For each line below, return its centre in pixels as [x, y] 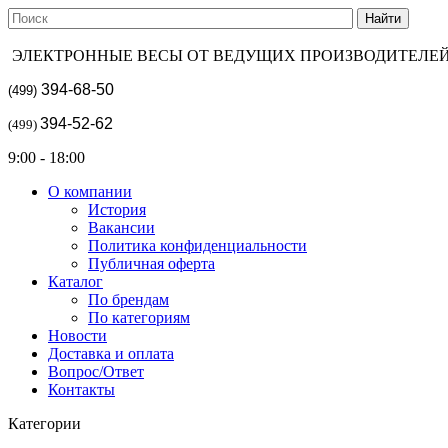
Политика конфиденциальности [197, 245]
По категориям [139, 317]
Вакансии [121, 227]
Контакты [81, 389]
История [117, 209]
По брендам [128, 299]
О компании [90, 191]
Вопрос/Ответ [96, 371]
